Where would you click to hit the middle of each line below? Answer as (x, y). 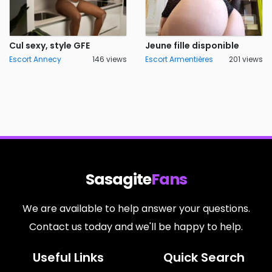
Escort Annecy (35, 59)
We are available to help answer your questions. (136, 209)
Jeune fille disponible (192, 46)
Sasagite (118, 179)
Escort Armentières (179, 59)
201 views (246, 59)
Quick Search (204, 257)
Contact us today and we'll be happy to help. (136, 227)
